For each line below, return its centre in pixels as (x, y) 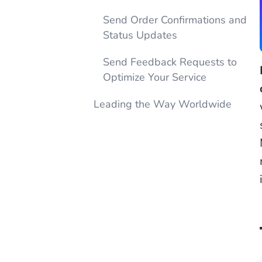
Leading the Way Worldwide (163, 104)
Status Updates (140, 35)
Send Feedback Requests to (170, 62)
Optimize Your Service (155, 77)
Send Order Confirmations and (175, 20)
